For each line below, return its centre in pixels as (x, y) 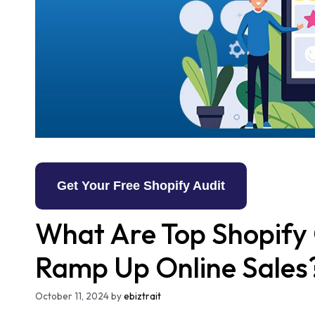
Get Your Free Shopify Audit (141, 186)
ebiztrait (142, 296)
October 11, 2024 (72, 296)
